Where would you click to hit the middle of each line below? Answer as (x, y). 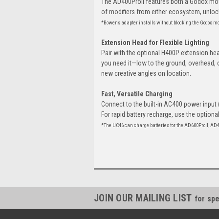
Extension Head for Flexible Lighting (155, 42)
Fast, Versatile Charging (137, 94)
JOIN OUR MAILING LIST (144, 198)
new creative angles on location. (146, 73)
